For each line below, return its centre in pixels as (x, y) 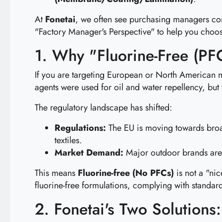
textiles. (68, 140)
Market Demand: (89, 153)
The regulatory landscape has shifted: (103, 108)
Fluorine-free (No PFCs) (126, 173)
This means (56, 173)
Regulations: (80, 128)
